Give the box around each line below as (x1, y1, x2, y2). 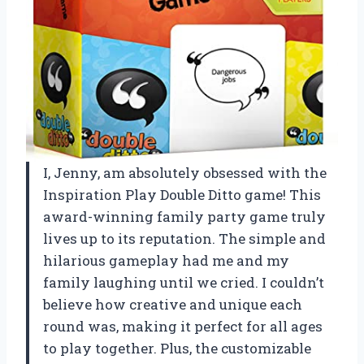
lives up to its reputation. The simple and (43, 228, 326, 248)
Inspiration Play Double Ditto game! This (43, 184, 321, 204)
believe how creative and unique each (43, 294, 302, 314)
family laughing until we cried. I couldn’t (43, 272, 324, 292)
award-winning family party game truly (43, 206, 326, 226)
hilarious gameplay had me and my (43, 250, 289, 270)
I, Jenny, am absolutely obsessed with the (43, 162, 327, 182)
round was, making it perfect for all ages (43, 316, 323, 336)
